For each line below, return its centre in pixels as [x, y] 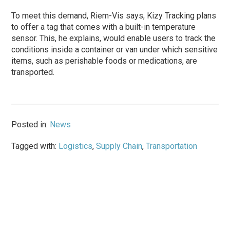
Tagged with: [35, 146]
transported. [33, 72]
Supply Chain [119, 146]
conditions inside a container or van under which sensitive [115, 50]
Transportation [172, 146]
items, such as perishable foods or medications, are [104, 61]
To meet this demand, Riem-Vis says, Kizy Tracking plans [114, 16]
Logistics [76, 146]
